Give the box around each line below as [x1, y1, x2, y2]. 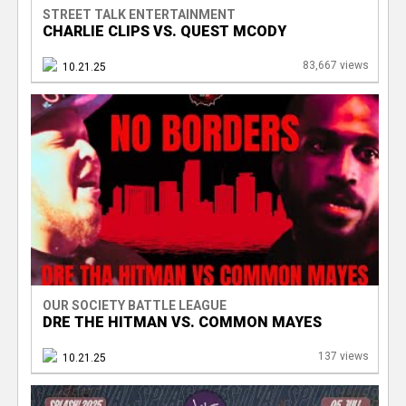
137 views [317, 349, 369, 362]
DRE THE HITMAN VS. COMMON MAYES [42, 313, 322, 331]
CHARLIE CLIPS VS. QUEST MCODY [42, 22, 286, 40]
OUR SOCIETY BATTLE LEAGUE [42, 297, 227, 313]
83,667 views [302, 58, 369, 72]
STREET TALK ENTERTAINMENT [42, 6, 236, 22]
